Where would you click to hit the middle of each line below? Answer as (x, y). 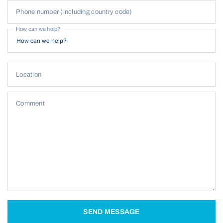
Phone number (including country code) (74, 12)
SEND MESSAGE (111, 212)
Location (29, 75)
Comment (30, 104)
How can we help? (38, 29)
